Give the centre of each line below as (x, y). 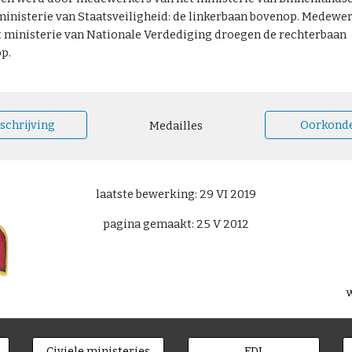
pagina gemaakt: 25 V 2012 (176, 224)
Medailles (176, 126)
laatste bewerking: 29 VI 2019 (176, 194)
